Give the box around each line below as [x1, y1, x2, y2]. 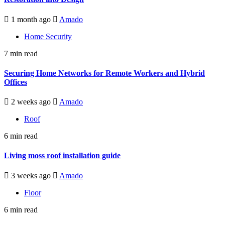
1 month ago [9, 15, 53, 24]
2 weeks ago [9, 97, 53, 106]
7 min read [4, 49, 38, 58]
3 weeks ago [9, 171, 53, 180]
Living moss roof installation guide [4, 151, 121, 160]
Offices [4, 77, 27, 86]
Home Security [24, 32, 72, 41]
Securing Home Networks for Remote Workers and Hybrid [4, 68, 205, 77]
